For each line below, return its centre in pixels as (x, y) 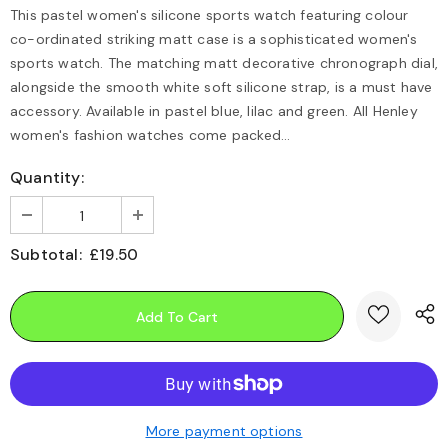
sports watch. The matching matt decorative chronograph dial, (224, 63)
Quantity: (47, 177)
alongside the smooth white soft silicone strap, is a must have (221, 87)
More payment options (224, 431)
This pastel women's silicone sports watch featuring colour (209, 15)
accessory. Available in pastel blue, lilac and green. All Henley (214, 111)
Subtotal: (46, 254)
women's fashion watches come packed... (150, 135)
